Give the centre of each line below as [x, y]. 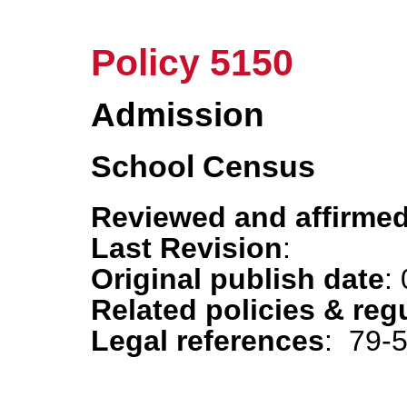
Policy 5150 [192, 63]
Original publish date [238, 278]
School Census [203, 166]
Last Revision [187, 248]
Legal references [208, 340]
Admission [178, 115]
